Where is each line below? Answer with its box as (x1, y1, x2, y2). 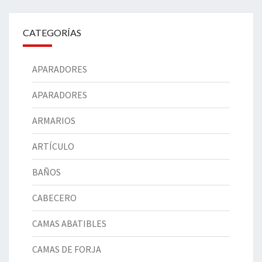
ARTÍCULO (32, 140, 74, 153)
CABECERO (32, 192, 77, 204)
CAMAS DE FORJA (32, 243, 101, 256)
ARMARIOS (32, 115, 75, 127)
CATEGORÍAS (23, 27, 81, 39)
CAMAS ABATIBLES (32, 218, 106, 230)
